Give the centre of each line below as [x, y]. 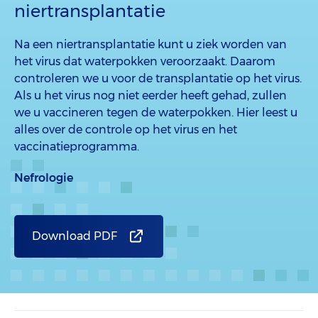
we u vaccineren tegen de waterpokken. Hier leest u [156, 113]
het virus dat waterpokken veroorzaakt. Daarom [145, 61]
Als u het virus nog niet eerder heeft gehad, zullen [150, 95]
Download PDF [75, 236]
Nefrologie [44, 178]
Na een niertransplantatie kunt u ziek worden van [150, 44]
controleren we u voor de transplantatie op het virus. [158, 78]
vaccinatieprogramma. [77, 147]
